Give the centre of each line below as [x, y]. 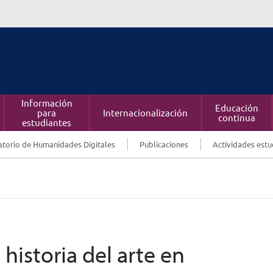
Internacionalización [145, 112]
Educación [237, 108]
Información [47, 103]
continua [237, 117]
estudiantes [47, 122]
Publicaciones [164, 144]
